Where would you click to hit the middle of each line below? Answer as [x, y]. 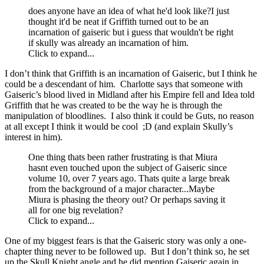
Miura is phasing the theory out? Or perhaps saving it [127, 200]
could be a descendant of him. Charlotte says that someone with [124, 84]
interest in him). [34, 137]
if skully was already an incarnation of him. [108, 43]
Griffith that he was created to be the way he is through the [113, 105]
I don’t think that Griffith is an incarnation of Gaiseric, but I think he [131, 74]
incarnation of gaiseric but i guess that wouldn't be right [131, 32]
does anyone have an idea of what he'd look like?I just [129, 11]
